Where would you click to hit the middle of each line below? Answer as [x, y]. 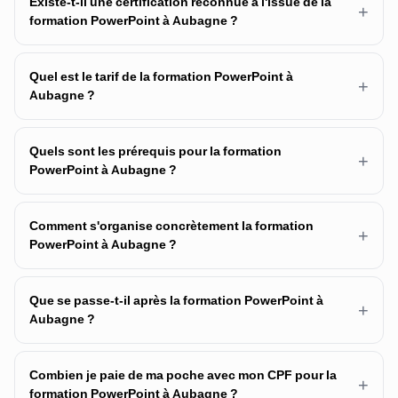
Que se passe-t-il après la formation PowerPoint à [176, 301]
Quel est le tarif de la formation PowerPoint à [161, 77]
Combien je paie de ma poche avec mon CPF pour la [183, 375]
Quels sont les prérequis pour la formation [155, 151]
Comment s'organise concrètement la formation [171, 226]
